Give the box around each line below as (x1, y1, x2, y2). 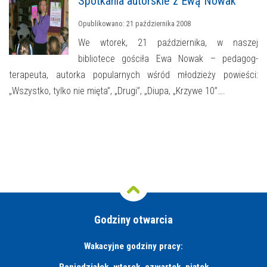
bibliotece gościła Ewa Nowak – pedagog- (78, 53, 258, 65)
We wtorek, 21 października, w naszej (78, 37, 258, 49)
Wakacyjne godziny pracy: (84, 241, 183, 252)
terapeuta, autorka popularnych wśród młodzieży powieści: (9, 69, 258, 81)
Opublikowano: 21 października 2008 (78, 19, 191, 29)
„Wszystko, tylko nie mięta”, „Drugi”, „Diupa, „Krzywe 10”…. (9, 85, 225, 97)
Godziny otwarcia (94, 213, 173, 226)
